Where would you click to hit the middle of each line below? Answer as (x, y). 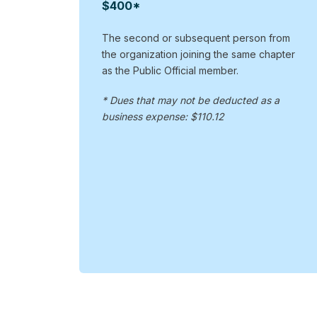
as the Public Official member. (170, 71)
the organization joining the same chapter (198, 54)
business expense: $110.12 (163, 117)
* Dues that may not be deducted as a (190, 100)
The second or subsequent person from (196, 38)
